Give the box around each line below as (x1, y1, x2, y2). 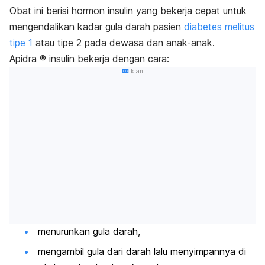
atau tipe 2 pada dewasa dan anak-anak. (33, 36, 215, 49)
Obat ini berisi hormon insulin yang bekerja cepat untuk (9, 4, 247, 17)
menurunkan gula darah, (38, 225, 143, 238)
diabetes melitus (184, 20, 254, 33)
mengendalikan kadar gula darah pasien (9, 20, 184, 33)
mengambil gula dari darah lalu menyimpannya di (38, 245, 246, 257)
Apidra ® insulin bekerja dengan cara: (9, 52, 169, 64)
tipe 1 (9, 36, 33, 49)
